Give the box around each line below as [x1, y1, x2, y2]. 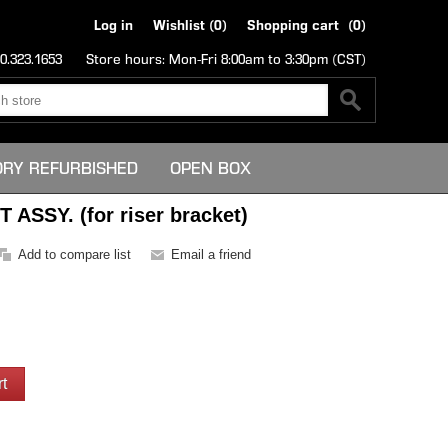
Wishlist [153, 18, 205, 33]
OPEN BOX [170, 159, 251, 177]
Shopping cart [247, 18, 339, 33]
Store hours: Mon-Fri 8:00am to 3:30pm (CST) [86, 52, 366, 67]
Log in [94, 18, 133, 33]
